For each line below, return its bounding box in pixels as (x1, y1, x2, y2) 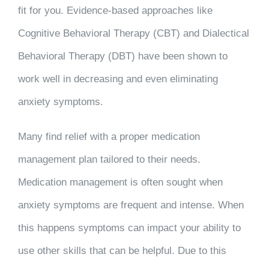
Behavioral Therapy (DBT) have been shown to (17, 50, 228, 62)
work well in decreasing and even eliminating (17, 73, 218, 85)
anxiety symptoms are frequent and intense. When (17, 199, 244, 211)
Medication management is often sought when (17, 177, 223, 188)
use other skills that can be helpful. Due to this (17, 245, 226, 256)
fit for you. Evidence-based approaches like (17, 5, 213, 16)
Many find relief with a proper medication (17, 131, 200, 142)
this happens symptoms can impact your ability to (17, 222, 241, 234)
